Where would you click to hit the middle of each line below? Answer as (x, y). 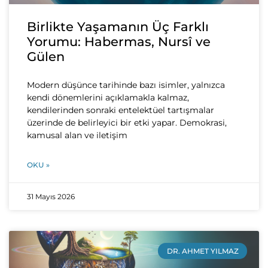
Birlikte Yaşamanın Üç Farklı (118, 27)
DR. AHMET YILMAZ (202, 251)
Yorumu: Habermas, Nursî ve (119, 42)
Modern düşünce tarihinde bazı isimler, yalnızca (126, 85)
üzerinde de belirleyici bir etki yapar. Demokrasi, (127, 123)
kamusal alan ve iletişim (77, 135)
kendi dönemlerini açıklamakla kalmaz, (108, 98)
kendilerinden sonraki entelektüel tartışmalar (121, 110)
